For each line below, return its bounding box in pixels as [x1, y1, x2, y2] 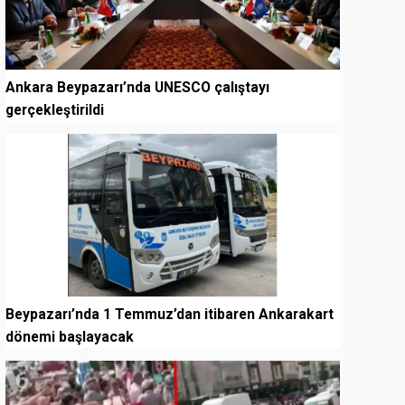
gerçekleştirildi [5, 100, 104, 118]
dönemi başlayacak [5, 327, 134, 345]
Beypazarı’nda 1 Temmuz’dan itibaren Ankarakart [5, 305, 334, 323]
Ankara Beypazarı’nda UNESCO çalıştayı [5, 78, 269, 96]
